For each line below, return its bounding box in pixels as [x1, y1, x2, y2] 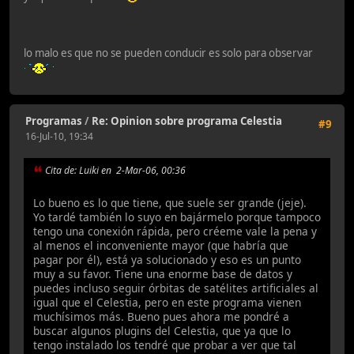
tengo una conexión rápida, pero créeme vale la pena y [33, 223, 317, 239]
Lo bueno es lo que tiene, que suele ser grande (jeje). [33, 194, 307, 210]
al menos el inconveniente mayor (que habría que [33, 237, 288, 253]
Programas [25, 113, 82, 128]
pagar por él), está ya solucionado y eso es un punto [33, 251, 301, 267]
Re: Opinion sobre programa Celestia [92, 113, 282, 128]
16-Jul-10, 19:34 [25, 129, 93, 143]
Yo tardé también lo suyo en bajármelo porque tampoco [33, 209, 321, 224]
